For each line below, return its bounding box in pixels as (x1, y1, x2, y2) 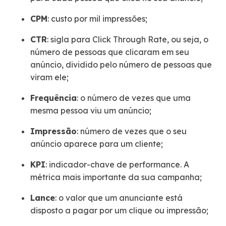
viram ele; (30, 72, 69, 82)
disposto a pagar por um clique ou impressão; (30, 205, 208, 215)
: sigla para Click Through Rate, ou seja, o (47, 34, 208, 44)
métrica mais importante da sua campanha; (30, 172, 202, 182)
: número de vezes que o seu (77, 126, 187, 136)
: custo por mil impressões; (47, 13, 147, 24)
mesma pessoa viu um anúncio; (30, 105, 151, 116)
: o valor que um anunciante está (55, 192, 183, 203)
